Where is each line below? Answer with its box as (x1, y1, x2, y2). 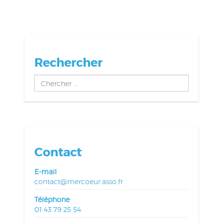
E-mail (34, 167, 57, 176)
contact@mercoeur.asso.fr (34, 177, 123, 186)
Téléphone (34, 195, 70, 204)
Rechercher (34, 55, 103, 71)
